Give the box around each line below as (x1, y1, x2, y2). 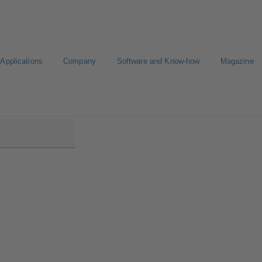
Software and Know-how (116, 57, 200, 65)
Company (63, 57, 96, 65)
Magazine (220, 57, 254, 65)
